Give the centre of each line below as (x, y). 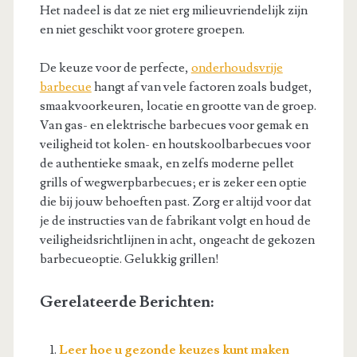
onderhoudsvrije (237, 67)
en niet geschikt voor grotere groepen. (142, 29)
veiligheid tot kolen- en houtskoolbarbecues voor (175, 144)
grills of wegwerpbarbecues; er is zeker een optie (173, 182)
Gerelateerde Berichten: (126, 302)
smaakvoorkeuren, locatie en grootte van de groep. (178, 106)
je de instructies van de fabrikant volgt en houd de (175, 220)
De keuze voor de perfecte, (115, 67)
